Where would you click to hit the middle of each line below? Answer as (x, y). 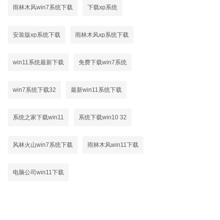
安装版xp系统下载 (37, 35)
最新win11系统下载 (96, 90)
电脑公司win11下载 (38, 172)
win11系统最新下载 (38, 62)
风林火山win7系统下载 (43, 145)
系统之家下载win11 (38, 117)
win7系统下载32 (34, 90)
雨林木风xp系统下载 (102, 35)
